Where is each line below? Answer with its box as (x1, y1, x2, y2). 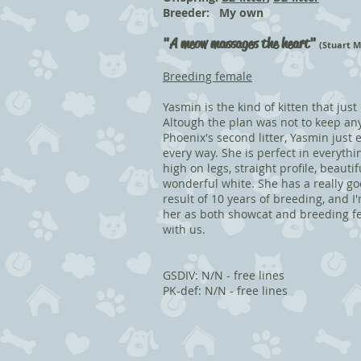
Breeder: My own (163, 5, 263, 20)
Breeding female (163, 68, 252, 84)
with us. (163, 222, 209, 237)
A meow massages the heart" (170, 35, 317, 52)
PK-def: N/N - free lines (163, 283, 288, 298)
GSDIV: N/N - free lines (163, 268, 284, 283)
